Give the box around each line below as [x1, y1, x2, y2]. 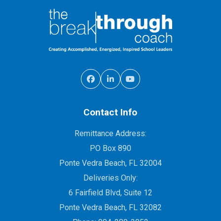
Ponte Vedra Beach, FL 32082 [59, 202, 162, 212]
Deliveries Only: [83, 173, 138, 183]
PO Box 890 [89, 143, 131, 153]
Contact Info [83, 106, 138, 118]
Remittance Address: [74, 128, 147, 138]
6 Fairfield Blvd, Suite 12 [68, 187, 152, 197]
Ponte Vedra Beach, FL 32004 [59, 158, 162, 168]
